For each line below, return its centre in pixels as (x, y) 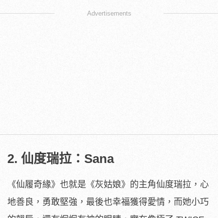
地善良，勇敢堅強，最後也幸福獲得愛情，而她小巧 (108, 202)
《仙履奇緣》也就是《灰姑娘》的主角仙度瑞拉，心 (108, 184)
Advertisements (109, 13)
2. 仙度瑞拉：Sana (61, 158)
